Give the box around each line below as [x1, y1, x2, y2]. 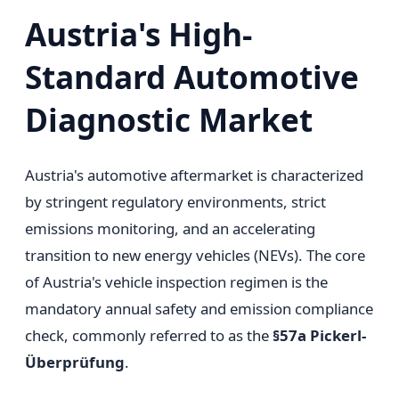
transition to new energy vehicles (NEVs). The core [25, 244, 365, 265]
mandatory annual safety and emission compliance [25, 297, 373, 319]
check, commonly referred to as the [25, 324, 273, 346]
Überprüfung [25, 351, 125, 372]
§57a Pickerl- [273, 324, 366, 346]
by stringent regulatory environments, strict [25, 191, 326, 212]
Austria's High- [25, 12, 252, 55]
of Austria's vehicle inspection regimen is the [25, 271, 328, 292]
